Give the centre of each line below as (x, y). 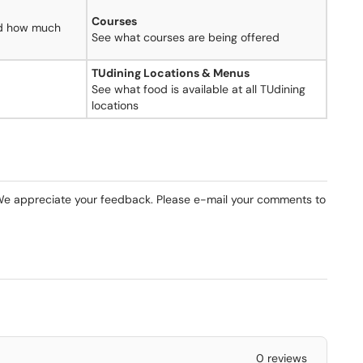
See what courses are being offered (186, 37)
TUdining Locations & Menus (171, 73)
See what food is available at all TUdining (199, 89)
